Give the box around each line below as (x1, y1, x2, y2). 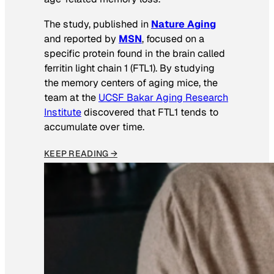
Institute (44, 105, 81, 119)
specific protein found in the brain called (44, 46, 225, 60)
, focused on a (142, 32, 204, 45)
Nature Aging (151, 17, 216, 31)
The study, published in (44, 17, 151, 31)
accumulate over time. (44, 120, 144, 133)
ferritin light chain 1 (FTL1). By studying (44, 61, 215, 75)
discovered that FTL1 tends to (81, 105, 218, 119)
